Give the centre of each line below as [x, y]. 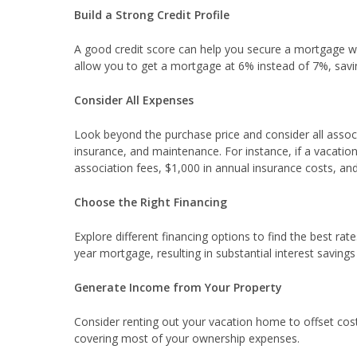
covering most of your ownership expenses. [187, 339]
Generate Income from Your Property [178, 288]
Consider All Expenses [134, 100]
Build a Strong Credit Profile [152, 15]
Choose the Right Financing [151, 202]
